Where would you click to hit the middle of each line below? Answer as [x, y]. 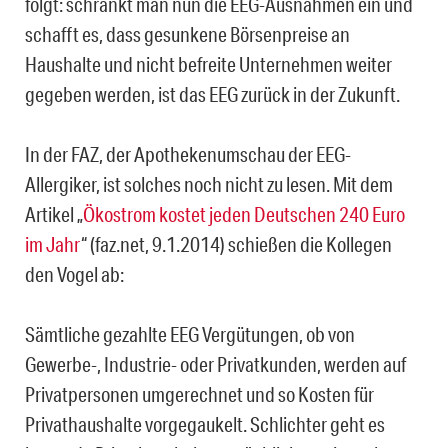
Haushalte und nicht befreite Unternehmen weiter [208, 63]
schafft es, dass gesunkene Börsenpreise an [187, 33]
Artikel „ [54, 213]
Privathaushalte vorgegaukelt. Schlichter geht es [205, 423]
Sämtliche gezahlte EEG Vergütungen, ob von [190, 333]
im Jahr [53, 243]
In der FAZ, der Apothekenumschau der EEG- [188, 153]
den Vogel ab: [74, 273]
